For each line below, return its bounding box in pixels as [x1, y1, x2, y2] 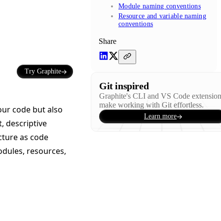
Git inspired [99, 80, 149, 91]
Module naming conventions [118, 2, 201, 10]
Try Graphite [25, 68, 61, 75]
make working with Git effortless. [99, 100, 204, 109]
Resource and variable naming [118, 12, 206, 20]
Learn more [144, 112, 177, 120]
